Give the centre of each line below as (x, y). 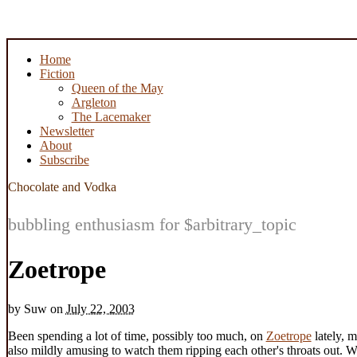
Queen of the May (117, 88)
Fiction (57, 73)
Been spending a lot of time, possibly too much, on (137, 335)
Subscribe (64, 159)
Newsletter (67, 131)
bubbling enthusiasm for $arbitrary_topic (152, 224)
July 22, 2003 (100, 308)
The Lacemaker (111, 116)
